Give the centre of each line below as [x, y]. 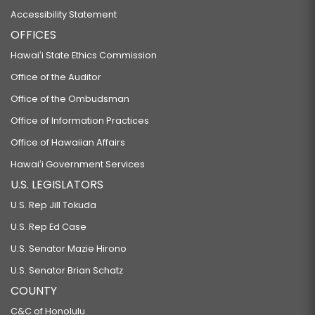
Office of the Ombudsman [70, 99]
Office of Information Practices [80, 121]
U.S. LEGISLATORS [57, 185]
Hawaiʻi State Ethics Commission [84, 55]
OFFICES [33, 35]
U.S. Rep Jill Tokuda [53, 205]
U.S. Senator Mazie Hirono [69, 249]
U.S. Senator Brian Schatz [67, 270]
